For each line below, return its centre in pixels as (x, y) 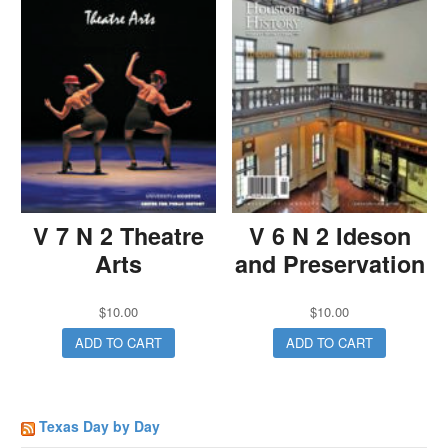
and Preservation (329, 264)
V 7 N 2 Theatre (118, 236)
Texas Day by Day (100, 426)
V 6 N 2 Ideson (329, 236)
